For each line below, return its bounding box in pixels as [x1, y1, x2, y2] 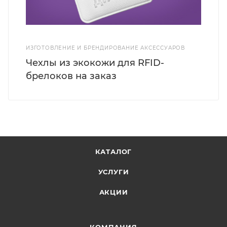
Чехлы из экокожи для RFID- [26, 57, 165, 68]
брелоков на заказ [26, 70, 117, 82]
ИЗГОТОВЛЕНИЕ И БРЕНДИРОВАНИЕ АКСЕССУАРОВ [26, 44, 185, 51]
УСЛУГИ [98, 168, 129, 176]
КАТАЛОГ [95, 147, 132, 156]
